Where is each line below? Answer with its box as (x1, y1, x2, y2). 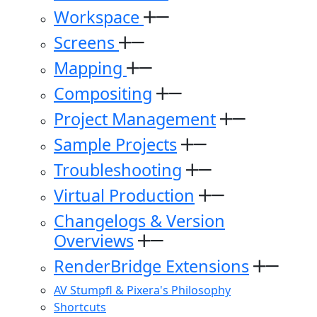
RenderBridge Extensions (54, 255, 249, 277)
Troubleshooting (54, 158, 182, 181)
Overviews (54, 229, 134, 252)
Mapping (54, 57, 127, 79)
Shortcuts (54, 299, 106, 315)
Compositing (54, 82, 152, 105)
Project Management (54, 108, 216, 130)
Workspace (54, 6, 144, 28)
